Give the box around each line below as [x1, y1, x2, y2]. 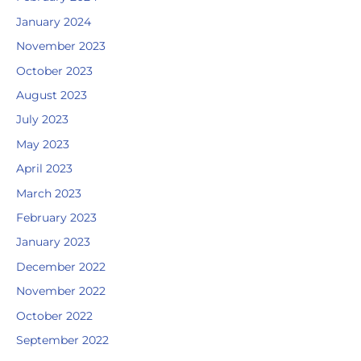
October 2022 [16, 309, 93, 322]
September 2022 [16, 334, 109, 347]
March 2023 [16, 186, 81, 200]
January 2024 [16, 15, 91, 28]
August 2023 [16, 89, 87, 102]
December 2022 [16, 259, 106, 273]
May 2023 [16, 137, 69, 151]
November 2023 [16, 39, 106, 53]
